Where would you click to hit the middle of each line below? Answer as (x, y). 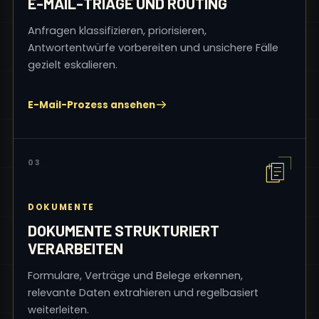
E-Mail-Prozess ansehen (91, 105)
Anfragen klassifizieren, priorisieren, (117, 31)
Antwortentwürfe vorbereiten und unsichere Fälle (153, 48)
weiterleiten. (58, 310)
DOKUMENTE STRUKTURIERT (124, 230)
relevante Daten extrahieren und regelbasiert (143, 293)
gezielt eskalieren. (73, 65)
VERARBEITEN (75, 248)
